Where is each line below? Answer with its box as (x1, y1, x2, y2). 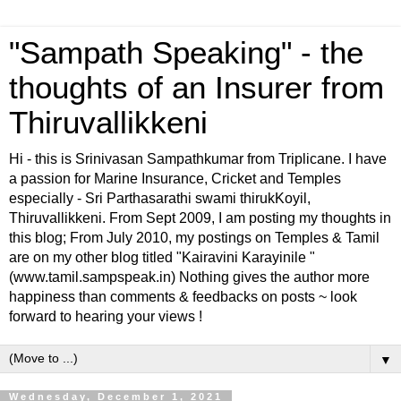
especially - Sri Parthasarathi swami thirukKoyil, (9, 191, 311, 206)
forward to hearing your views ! (9, 309, 202, 324)
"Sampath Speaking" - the (9, 36, 363, 70)
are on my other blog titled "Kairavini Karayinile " (9, 250, 315, 265)
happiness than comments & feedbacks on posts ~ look (9, 289, 357, 304)
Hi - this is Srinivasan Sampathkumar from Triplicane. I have (9, 151, 387, 166)
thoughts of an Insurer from (9, 71, 384, 105)
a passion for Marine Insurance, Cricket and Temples (9, 171, 341, 186)
